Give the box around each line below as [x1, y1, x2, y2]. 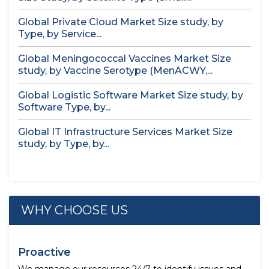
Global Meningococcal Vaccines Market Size [18, 53, 231, 64]
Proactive [18, 246, 71, 259]
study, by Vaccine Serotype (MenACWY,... [18, 65, 213, 76]
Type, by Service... [18, 28, 101, 40]
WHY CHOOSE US [21, 203, 128, 217]
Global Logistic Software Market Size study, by [18, 89, 243, 101]
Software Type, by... [18, 101, 110, 113]
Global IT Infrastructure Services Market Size [18, 126, 232, 138]
